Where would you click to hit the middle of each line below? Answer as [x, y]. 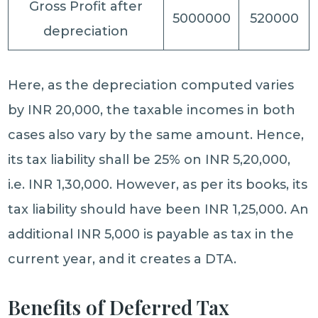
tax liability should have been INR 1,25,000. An [159, 209]
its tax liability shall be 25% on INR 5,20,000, [149, 160]
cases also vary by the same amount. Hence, [156, 135]
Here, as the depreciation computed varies [151, 85]
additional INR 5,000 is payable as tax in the [151, 234]
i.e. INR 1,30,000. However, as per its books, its [158, 185]
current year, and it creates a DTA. [122, 259]
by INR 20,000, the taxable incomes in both [152, 110]
